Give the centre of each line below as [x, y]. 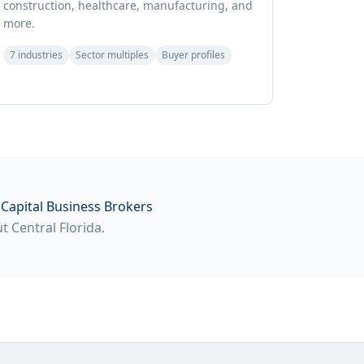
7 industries [36, 55]
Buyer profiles [193, 55]
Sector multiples [112, 55]
